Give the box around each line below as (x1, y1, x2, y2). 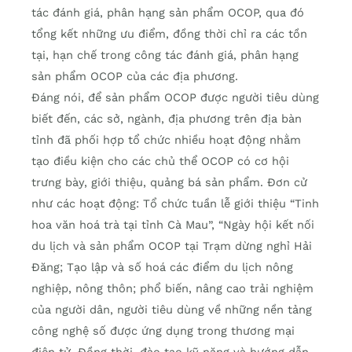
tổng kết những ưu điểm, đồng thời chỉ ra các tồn (31, 27, 307, 42)
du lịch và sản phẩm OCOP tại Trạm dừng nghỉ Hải (31, 239, 312, 254)
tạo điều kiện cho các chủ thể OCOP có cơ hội (31, 154, 289, 169)
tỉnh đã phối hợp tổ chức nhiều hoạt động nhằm (31, 133, 301, 148)
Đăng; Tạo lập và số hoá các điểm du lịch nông (31, 260, 293, 275)
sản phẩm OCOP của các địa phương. (31, 69, 238, 84)
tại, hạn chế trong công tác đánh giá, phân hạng (31, 48, 299, 63)
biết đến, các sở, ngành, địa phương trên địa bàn (31, 112, 302, 126)
